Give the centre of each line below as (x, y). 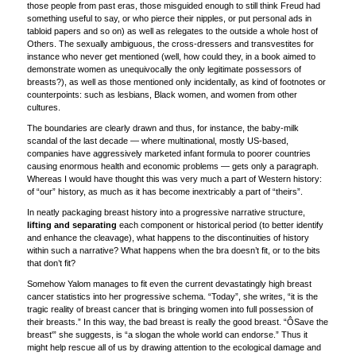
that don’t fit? (51, 263)
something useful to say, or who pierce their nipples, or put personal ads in (169, 18)
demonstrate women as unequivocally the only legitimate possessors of (164, 69)
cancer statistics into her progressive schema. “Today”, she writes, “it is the (172, 296)
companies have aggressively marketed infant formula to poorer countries (168, 153)
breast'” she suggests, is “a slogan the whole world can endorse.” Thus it (167, 334)
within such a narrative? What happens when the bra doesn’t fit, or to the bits (173, 250)
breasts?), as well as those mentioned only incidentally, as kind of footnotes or (176, 81)
